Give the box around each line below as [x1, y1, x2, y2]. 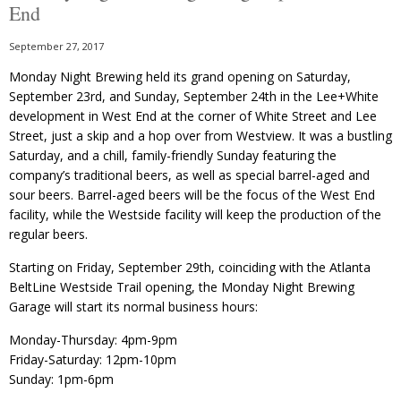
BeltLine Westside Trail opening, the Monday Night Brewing [9, 278, 354, 296]
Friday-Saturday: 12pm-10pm [9, 351, 176, 369]
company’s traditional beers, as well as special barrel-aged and [9, 166, 370, 184]
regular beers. [9, 226, 88, 243]
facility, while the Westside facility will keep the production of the [9, 206, 381, 224]
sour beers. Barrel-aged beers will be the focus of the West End [9, 186, 375, 204]
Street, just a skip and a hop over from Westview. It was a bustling [9, 127, 392, 145]
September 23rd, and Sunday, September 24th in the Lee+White [9, 88, 379, 106]
